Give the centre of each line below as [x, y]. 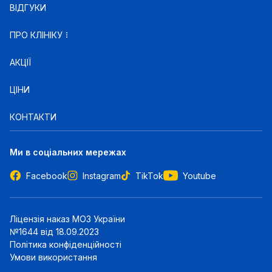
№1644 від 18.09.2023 [54, 232]
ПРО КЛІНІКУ [36, 35]
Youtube [199, 175]
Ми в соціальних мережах [68, 152]
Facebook [47, 175]
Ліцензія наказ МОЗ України [67, 219]
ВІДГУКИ [28, 8]
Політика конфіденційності [66, 244]
